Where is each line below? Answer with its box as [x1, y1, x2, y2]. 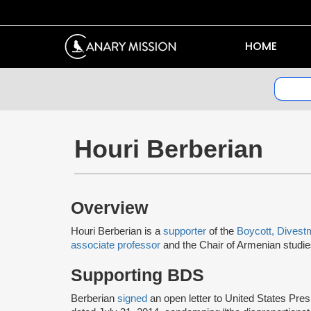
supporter [163, 225, 209, 237]
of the [209, 225, 237, 237]
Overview [71, 198, 148, 217]
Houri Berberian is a [71, 225, 163, 237]
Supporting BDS [71, 265, 204, 285]
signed [117, 292, 150, 304]
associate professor [71, 239, 160, 251]
